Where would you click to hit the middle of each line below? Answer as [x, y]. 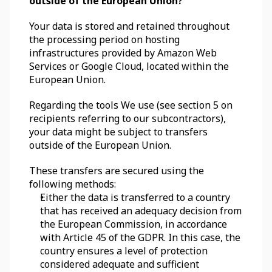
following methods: [73, 184]
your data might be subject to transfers [118, 132]
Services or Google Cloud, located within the [129, 66]
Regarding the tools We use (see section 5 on [131, 105]
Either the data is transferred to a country [135, 197]
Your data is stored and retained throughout [129, 26]
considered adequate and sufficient [120, 264]
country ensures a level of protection [124, 251]
